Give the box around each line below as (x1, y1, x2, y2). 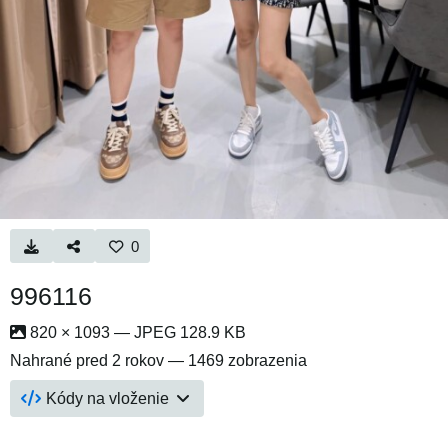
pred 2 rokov (76, 351, 164, 369)
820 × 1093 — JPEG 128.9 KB (26, 323, 246, 341)
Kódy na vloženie (46, 389, 170, 407)
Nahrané (10, 351, 76, 369)
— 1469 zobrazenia (164, 351, 307, 369)
